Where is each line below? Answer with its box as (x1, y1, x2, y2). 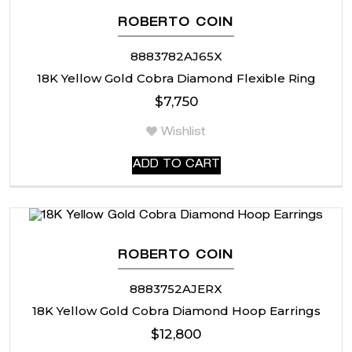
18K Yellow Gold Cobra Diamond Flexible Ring (36, 70, 316, 86)
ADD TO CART (132, 159, 220, 170)
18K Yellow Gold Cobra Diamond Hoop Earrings (31, 302, 321, 318)
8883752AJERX (130, 280, 222, 296)
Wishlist (161, 126, 206, 138)
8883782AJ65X (130, 48, 222, 64)
